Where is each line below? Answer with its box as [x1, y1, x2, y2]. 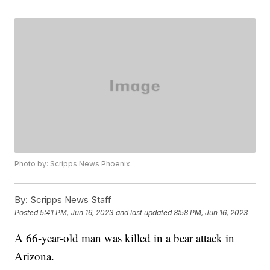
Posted [14, 208, 40, 218]
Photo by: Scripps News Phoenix [14, 159, 131, 169]
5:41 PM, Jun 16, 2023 [40, 208, 114, 218]
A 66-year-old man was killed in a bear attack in [14, 230, 235, 246]
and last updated [116, 208, 172, 218]
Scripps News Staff [28, 194, 112, 206]
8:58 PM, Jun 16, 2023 [174, 208, 248, 218]
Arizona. [14, 248, 58, 264]
